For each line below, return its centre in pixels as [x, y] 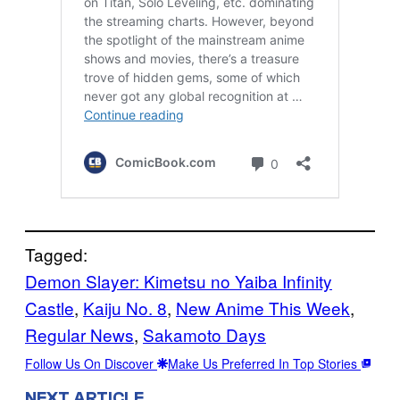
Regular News [79, 334]
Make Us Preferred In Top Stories [264, 363]
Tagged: [56, 254]
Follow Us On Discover [91, 363]
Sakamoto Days [204, 334]
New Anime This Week [263, 307]
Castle [50, 307]
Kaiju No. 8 [125, 307]
